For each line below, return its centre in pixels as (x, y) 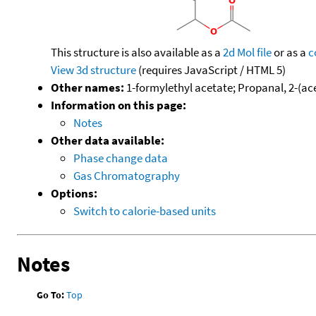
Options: (74, 193)
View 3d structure (93, 69)
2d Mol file (247, 52)
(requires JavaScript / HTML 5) (211, 69)
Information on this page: (119, 105)
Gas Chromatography (127, 175)
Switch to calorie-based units (145, 211)
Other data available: (108, 140)
